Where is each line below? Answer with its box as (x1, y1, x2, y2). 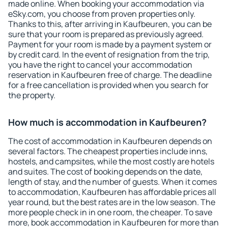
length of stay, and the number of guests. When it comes (8, 176, 217, 187)
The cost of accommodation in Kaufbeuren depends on (8, 135, 212, 147)
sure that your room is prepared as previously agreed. (8, 28, 204, 40)
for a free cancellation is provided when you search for (8, 79, 209, 91)
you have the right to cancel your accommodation (8, 59, 192, 70)
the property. (8, 90, 55, 101)
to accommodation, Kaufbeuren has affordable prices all (8, 186, 216, 197)
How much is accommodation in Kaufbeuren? (8, 116, 207, 128)
